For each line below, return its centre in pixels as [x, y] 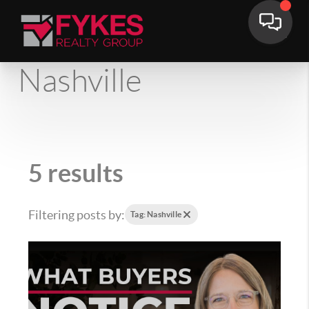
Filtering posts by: [77, 215]
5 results [76, 173]
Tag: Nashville [156, 214]
